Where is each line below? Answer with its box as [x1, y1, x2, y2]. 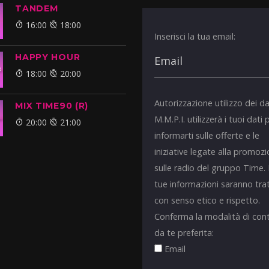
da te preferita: [154, 227, 214, 239]
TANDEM [15, 3, 58, 14]
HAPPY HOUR [15, 52, 80, 63]
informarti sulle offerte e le [154, 130, 260, 142]
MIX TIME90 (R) [15, 100, 89, 112]
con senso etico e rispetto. [154, 195, 261, 207]
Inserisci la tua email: [154, 31, 236, 43]
